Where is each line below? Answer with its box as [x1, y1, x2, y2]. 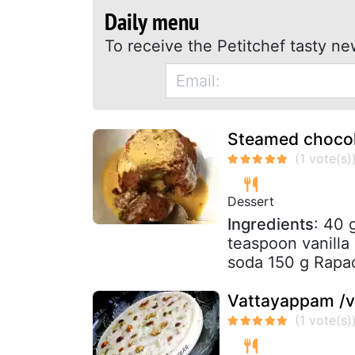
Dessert [227, 193, 274, 209]
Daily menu [105, 5, 199, 36]
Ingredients [227, 214, 314, 234]
